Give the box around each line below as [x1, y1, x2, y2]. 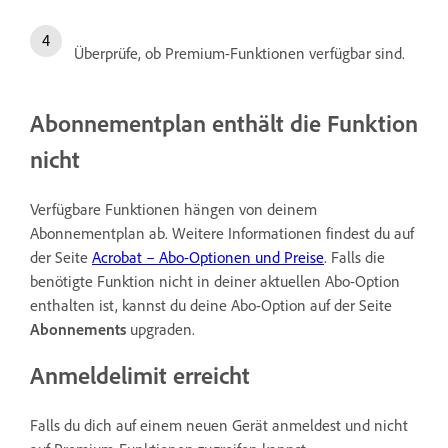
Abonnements [30, 318, 126, 339]
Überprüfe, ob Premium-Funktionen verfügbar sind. [74, 42, 405, 63]
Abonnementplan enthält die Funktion [30, 107, 418, 138]
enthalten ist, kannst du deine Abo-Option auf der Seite [30, 294, 392, 315]
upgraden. [126, 318, 195, 339]
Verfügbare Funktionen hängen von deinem [30, 198, 317, 219]
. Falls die [324, 246, 385, 267]
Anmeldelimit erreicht [30, 359, 250, 390]
